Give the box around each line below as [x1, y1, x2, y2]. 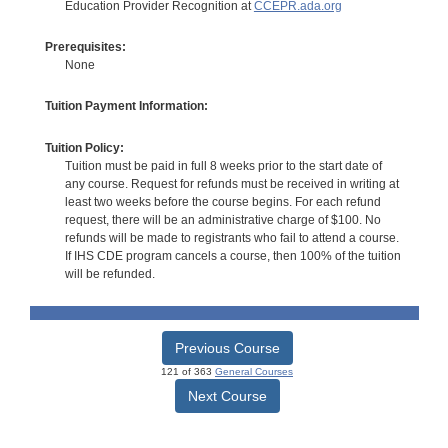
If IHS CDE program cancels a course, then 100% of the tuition [64, 248, 401, 263]
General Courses [215, 365, 293, 377]
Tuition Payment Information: [44, 99, 208, 114]
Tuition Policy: [44, 140, 124, 155]
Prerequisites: [44, 39, 126, 54]
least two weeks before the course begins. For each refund [64, 194, 381, 209]
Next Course [187, 387, 267, 404]
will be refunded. [64, 266, 155, 281]
